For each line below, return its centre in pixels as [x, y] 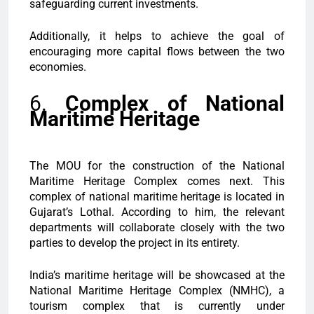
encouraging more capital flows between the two [157, 52]
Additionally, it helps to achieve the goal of [157, 36]
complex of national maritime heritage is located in [157, 197]
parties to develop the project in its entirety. [135, 243]
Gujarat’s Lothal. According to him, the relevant [157, 212]
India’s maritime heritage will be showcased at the [157, 275]
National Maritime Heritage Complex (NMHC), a [157, 291]
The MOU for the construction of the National [157, 166]
